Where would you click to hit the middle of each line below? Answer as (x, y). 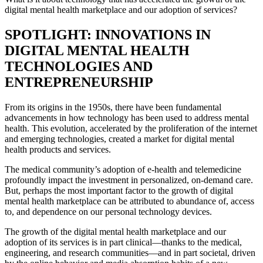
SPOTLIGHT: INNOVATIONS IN (108, 35)
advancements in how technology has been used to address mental (127, 118)
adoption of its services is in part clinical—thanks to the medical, (123, 242)
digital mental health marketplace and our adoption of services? (121, 10)
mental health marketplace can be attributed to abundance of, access (129, 201)
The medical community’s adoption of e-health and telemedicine (123, 170)
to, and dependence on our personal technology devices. (108, 212)
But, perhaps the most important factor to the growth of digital (119, 191)
